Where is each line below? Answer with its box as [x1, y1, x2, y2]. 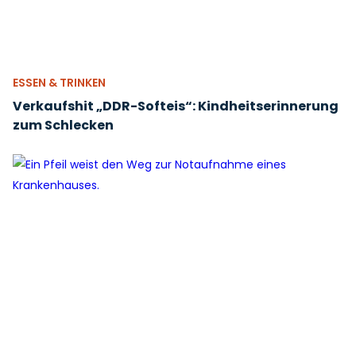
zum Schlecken [13, 116, 114, 134]
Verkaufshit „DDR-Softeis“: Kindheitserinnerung [13, 97, 339, 115]
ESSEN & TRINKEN [13, 75, 106, 91]
